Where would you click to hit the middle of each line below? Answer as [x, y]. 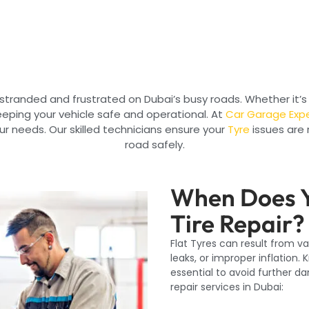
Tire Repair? [237, 223]
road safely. [154, 145]
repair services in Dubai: [227, 287]
